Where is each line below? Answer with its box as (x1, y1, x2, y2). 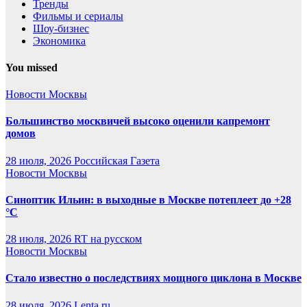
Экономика (33, 34, 86, 47)
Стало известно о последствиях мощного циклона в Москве (5, 272, 302, 284)
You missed (5, 61, 58, 73)
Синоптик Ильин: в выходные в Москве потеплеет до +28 (5, 193, 291, 206)
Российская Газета (74, 154, 160, 167)
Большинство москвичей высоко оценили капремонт (5, 115, 270, 127)
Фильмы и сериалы (33, 10, 123, 22)
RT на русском (74, 233, 142, 245)
